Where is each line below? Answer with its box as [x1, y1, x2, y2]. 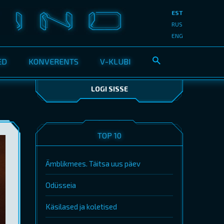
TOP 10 [97, 130, 121, 140]
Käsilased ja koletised [45, 202, 117, 211]
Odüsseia [45, 180, 76, 189]
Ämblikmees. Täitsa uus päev [45, 159, 140, 168]
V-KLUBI [100, 56, 131, 66]
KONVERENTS [28, 56, 78, 66]
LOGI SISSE [90, 84, 128, 93]
